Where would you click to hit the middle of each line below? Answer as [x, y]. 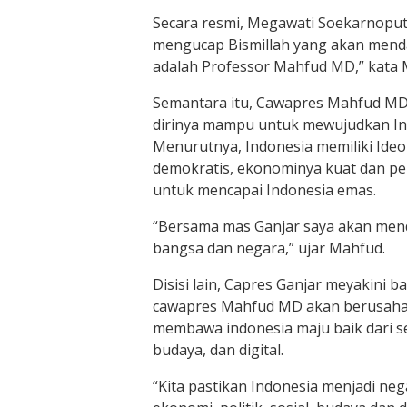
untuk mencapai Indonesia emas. [264, 190]
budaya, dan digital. [218, 350]
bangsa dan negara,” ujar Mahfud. [269, 248]
